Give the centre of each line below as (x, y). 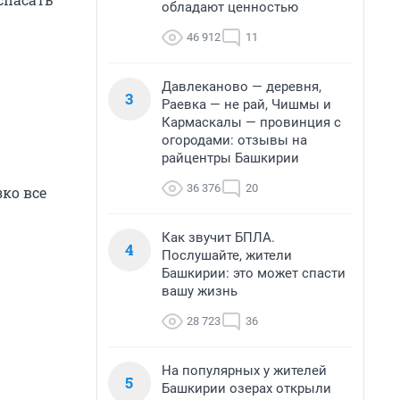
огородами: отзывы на (234, 140)
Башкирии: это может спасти (254, 273)
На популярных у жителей (244, 371)
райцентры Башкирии (230, 158)
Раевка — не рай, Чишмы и (246, 104)
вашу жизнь (200, 291)
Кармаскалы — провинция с (251, 122)
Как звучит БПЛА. (218, 237)
